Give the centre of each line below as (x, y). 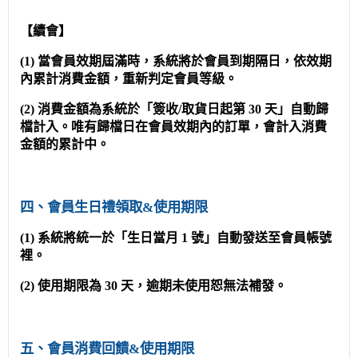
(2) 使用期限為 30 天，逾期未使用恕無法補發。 (153, 285)
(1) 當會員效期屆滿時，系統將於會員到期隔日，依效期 (176, 61)
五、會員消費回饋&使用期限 (107, 348)
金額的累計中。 (65, 144)
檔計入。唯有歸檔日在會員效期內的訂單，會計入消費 (173, 126)
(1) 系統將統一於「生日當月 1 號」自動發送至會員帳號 (176, 237)
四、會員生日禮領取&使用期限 (114, 207)
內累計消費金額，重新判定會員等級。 (129, 78)
